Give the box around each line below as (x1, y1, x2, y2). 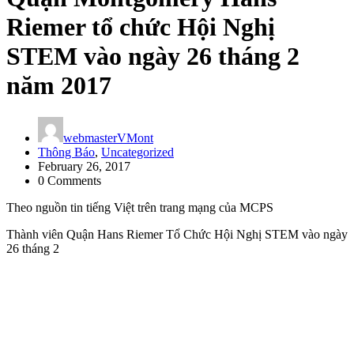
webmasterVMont (63, 131, 153, 145)
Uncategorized (101, 145, 174, 160)
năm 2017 (6, 70, 111, 100)
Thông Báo (38, 145, 95, 160)
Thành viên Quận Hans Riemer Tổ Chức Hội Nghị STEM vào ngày (6, 228, 348, 242)
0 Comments (38, 174, 101, 188)
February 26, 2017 (38, 160, 130, 174)
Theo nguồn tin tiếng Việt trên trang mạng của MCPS (6, 201, 273, 215)
